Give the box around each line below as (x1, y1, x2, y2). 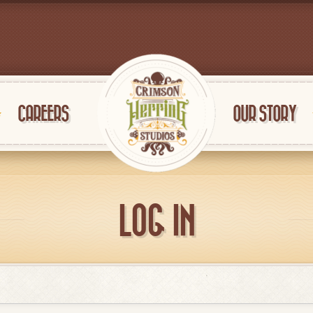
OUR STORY (233, 105, 296, 124)
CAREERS (17, 105, 68, 124)
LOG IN (118, 203, 195, 240)
